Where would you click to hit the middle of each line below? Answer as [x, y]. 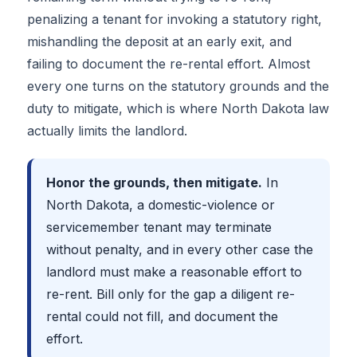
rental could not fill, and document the [162, 316]
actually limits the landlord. [107, 130]
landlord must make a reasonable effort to [174, 271]
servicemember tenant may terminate [159, 227]
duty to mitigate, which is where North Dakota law [178, 108]
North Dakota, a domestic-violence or [160, 204]
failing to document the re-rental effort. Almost [168, 63]
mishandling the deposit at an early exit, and [159, 41]
